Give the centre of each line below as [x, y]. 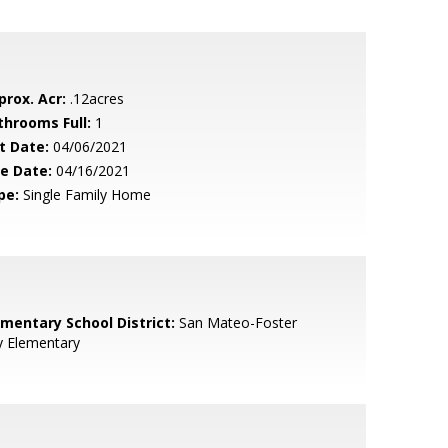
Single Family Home [84, 194]
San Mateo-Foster [235, 322]
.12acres [94, 98]
